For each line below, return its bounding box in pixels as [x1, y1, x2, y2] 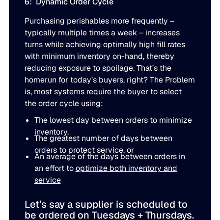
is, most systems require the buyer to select [25, 86, 182, 97]
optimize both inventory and [75, 163, 177, 173]
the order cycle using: [25, 98, 104, 109]
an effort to [34, 163, 76, 173]
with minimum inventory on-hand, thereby [25, 51, 175, 61]
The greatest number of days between [34, 133, 172, 143]
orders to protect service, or [34, 144, 134, 155]
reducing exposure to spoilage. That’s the [25, 62, 172, 73]
